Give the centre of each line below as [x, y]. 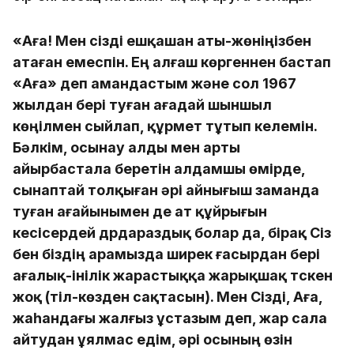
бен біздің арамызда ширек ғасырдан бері [166, 254]
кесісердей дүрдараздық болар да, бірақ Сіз [172, 232]
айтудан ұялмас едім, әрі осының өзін [153, 339]
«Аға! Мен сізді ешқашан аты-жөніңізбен [162, 40]
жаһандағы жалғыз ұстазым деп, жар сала [170, 318]
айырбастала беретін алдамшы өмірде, [159, 168]
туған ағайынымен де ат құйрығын [140, 211]
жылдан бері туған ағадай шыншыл [142, 104]
